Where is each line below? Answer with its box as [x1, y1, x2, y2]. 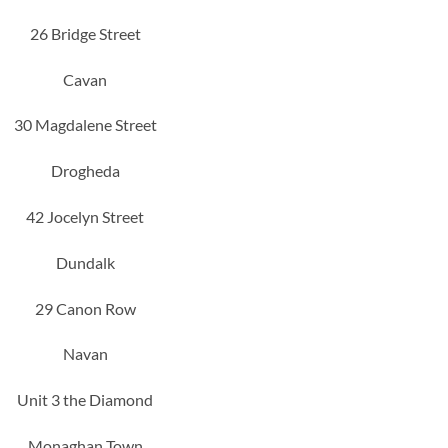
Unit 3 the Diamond [17, 390, 154, 410]
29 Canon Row [34, 298, 136, 318]
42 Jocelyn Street [26, 206, 145, 226]
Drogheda [50, 161, 120, 181]
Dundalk [55, 252, 115, 272]
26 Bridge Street [29, 23, 141, 43]
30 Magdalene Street [13, 115, 157, 135]
